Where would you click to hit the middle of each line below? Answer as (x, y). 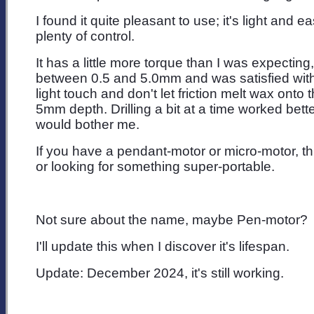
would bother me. (88, 124)
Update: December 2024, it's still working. (160, 273)
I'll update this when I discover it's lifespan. (163, 246)
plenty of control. (85, 36)
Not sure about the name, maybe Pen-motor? (172, 219)
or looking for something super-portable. (157, 166)
